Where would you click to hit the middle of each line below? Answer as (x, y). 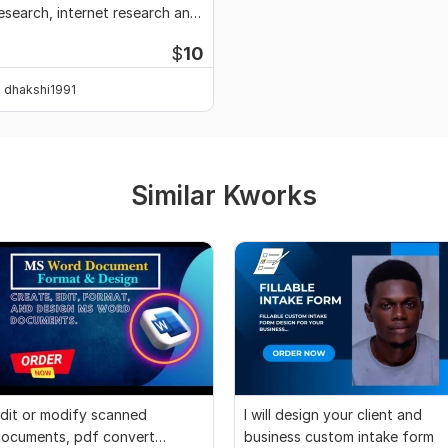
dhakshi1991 (40, 89)
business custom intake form (339, 437)
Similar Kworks (224, 196)
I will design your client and (333, 415)
